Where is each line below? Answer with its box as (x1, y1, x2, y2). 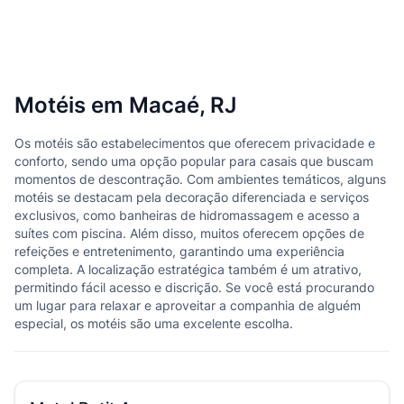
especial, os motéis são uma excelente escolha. (14, 316, 293, 331)
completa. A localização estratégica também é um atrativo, (14, 262, 362, 277)
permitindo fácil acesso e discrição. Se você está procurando (14, 280, 374, 295)
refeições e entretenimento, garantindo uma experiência (14, 243, 344, 259)
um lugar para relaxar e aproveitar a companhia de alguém (14, 298, 361, 313)
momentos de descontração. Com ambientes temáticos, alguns (14, 171, 386, 187)
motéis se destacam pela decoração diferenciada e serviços (14, 189, 369, 205)
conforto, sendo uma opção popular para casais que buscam (14, 153, 373, 169)
